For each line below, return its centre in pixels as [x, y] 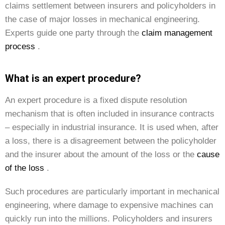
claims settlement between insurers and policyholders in [110, 6]
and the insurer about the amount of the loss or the [101, 154]
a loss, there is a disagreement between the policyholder [111, 141]
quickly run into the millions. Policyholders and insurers [109, 219]
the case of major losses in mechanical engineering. [102, 19]
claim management [177, 33]
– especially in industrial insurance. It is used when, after [112, 127]
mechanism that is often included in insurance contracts [110, 114]
